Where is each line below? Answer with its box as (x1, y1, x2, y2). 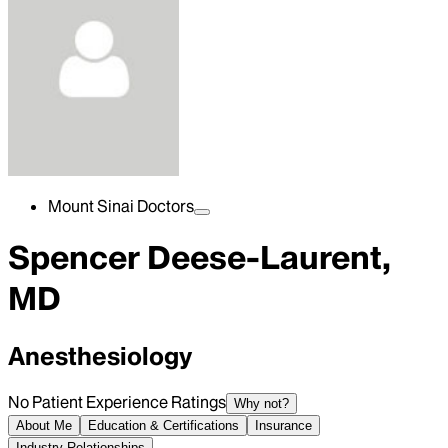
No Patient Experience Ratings (8, 391, 226, 412)
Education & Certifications (88, 417, 239, 433)
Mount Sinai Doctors (48, 196, 194, 216)
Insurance (255, 417, 312, 433)
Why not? (234, 395, 289, 411)
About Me (16, 417, 72, 433)
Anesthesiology (8, 340, 192, 372)
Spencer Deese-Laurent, (8, 237, 391, 279)
